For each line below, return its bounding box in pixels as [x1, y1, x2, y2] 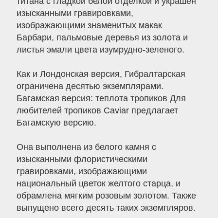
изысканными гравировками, [16, 8, 133, 18]
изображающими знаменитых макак [16, 20, 162, 31]
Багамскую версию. [16, 118, 96, 128]
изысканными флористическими [16, 154, 147, 164]
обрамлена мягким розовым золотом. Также [16, 191, 196, 201]
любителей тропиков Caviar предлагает [16, 106, 178, 116]
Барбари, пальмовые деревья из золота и [16, 33, 188, 43]
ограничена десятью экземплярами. [16, 81, 163, 91]
